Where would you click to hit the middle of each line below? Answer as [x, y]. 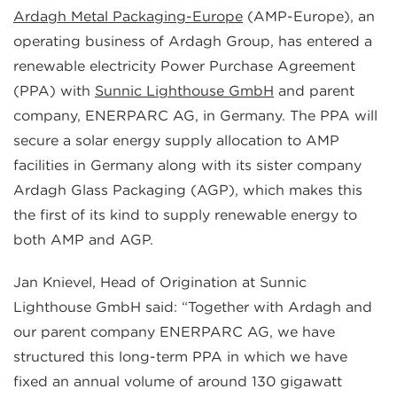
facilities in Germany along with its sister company [187, 166]
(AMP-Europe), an [309, 17]
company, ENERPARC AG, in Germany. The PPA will [195, 116]
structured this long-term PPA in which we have [180, 357]
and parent [314, 91]
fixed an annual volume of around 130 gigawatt [178, 382]
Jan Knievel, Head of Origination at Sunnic [160, 283]
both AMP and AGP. [83, 240]
